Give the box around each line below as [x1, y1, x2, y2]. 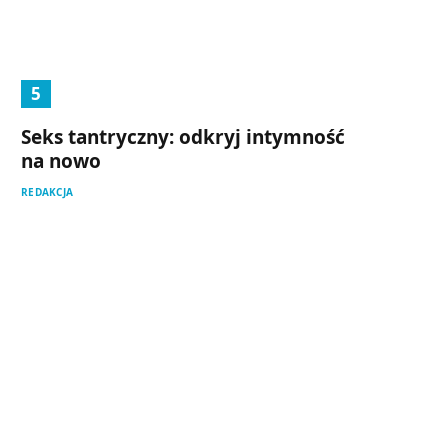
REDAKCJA [21, 184, 73, 199]
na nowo [21, 147, 101, 174]
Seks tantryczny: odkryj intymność [21, 123, 345, 150]
